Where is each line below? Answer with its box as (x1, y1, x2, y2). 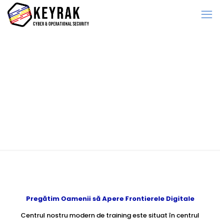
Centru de (16, 65, 120, 94)
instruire (16, 85, 107, 114)
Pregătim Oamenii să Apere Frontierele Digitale (26, 194, 194, 203)
